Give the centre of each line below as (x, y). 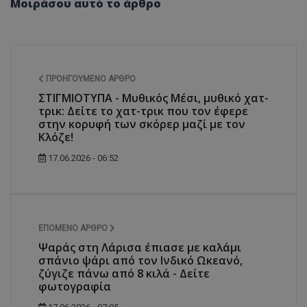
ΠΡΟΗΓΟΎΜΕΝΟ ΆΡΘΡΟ (90, 79)
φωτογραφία (75, 287)
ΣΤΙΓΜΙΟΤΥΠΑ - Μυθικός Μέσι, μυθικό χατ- (153, 98)
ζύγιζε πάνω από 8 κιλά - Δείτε (124, 274)
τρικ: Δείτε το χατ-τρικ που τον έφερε (143, 111)
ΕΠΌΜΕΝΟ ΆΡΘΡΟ (74, 229)
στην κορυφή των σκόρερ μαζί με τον (142, 124)
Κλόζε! (56, 137)
